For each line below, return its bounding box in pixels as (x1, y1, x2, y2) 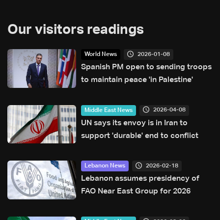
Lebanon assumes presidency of (81, 175, 199, 183)
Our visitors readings (7, 23, 144, 37)
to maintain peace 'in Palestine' (81, 76, 193, 84)
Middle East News (84, 107, 133, 113)
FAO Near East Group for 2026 (81, 188, 191, 196)
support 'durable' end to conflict (81, 132, 198, 140)
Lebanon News (84, 163, 125, 169)
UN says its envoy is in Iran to (81, 119, 188, 127)
